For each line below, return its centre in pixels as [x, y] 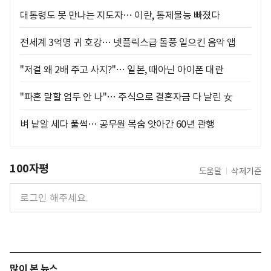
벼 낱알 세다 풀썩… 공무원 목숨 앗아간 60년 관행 [117, 124]
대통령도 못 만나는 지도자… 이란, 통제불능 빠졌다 [120, 15]
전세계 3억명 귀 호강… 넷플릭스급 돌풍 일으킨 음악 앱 [128, 42]
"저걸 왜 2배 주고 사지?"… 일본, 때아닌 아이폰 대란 [122, 70]
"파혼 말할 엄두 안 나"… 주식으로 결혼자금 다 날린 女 [126, 97]
